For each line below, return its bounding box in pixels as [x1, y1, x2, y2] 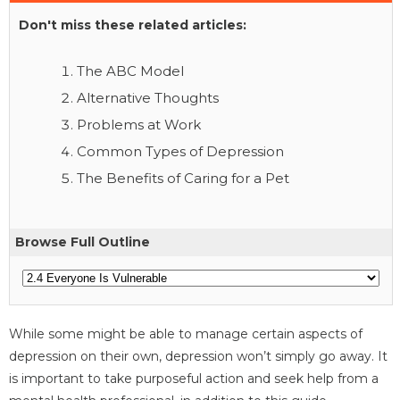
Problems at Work [77, 115, 201, 133]
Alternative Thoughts [77, 88, 219, 106]
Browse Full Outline [15, 233, 150, 250]
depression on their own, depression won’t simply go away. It [9, 347, 387, 364]
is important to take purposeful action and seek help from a [9, 370, 379, 387]
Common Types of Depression [77, 142, 284, 160]
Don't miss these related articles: [19, 16, 246, 33]
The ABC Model [77, 62, 184, 79]
